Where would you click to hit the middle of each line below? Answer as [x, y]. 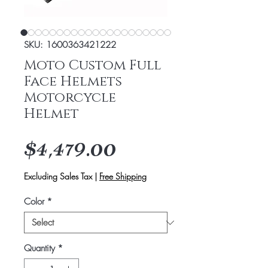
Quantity [39, 248]
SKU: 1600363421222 [70, 45]
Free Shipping [123, 176]
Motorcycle [70, 98]
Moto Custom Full [93, 66]
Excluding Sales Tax [58, 176]
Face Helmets [73, 82]
